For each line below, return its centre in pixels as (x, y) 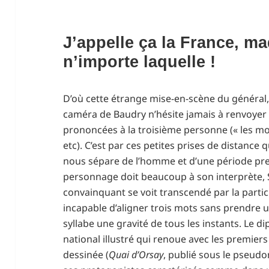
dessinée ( (86, 254)
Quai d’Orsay (136, 254)
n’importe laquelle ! (140, 62)
